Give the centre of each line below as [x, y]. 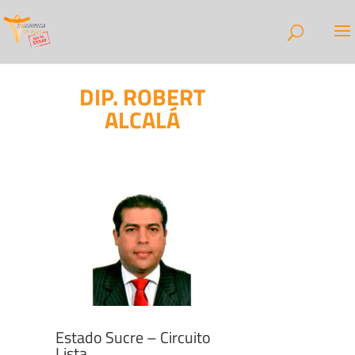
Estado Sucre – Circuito [133, 337]
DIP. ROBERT [142, 97]
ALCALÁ [142, 120]
